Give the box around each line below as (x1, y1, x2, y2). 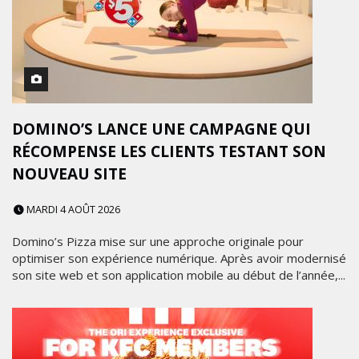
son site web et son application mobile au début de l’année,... (12, 267, 345, 283)
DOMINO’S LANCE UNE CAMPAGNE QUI (12, 119, 311, 139)
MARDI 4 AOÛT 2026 (24, 203, 120, 216)
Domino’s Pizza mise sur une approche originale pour (12, 233, 304, 249)
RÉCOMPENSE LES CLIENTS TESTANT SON (12, 141, 326, 162)
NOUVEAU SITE (12, 163, 127, 184)
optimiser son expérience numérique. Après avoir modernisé (12, 250, 346, 266)
